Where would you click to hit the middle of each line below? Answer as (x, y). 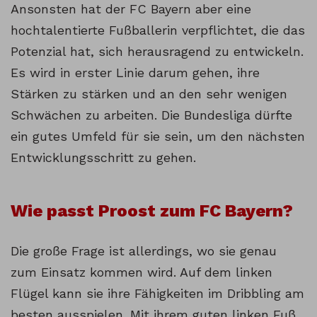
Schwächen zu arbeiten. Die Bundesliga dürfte (151, 115)
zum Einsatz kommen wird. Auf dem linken (142, 272)
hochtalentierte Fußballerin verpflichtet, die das (158, 30)
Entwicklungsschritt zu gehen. (103, 158)
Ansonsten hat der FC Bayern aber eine (131, 9)
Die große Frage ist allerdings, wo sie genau (144, 251)
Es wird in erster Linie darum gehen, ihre (135, 73)
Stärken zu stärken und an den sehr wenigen (149, 94)
